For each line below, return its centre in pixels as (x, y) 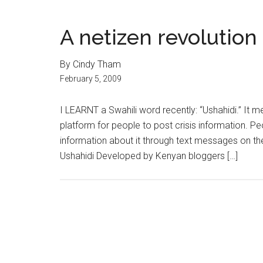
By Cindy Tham (90, 64)
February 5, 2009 (91, 79)
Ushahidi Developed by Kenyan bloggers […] (149, 156)
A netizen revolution (159, 37)
